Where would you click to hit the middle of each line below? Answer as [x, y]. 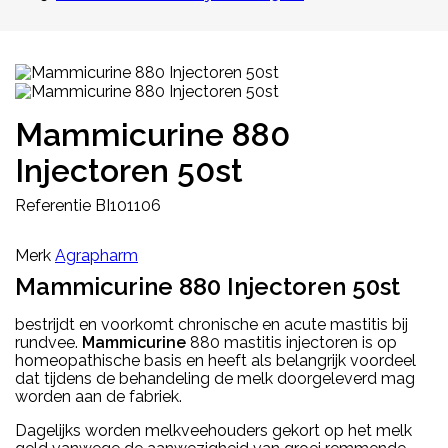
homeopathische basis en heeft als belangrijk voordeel [215, 360]
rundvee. [48, 342]
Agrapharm [96, 255]
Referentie [53, 205]
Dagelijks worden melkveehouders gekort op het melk [213, 430]
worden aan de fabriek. [98, 396]
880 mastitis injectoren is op [291, 342]
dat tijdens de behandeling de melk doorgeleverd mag [215, 378]
